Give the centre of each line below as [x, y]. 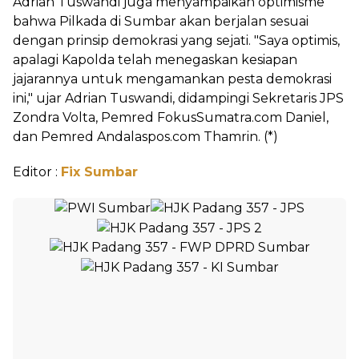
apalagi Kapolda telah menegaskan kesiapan [155, 60]
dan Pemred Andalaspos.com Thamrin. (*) [145, 137]
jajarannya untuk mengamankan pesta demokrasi [172, 79]
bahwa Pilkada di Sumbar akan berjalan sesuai [161, 21]
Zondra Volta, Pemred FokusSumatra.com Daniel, [171, 117]
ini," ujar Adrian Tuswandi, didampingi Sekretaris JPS [178, 98]
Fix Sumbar [99, 172]
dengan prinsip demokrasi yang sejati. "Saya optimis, [176, 40]
